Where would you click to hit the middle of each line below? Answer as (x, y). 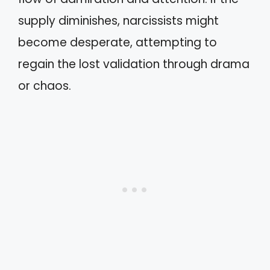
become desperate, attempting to (118, 42)
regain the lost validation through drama (134, 64)
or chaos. (45, 86)
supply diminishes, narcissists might (118, 21)
